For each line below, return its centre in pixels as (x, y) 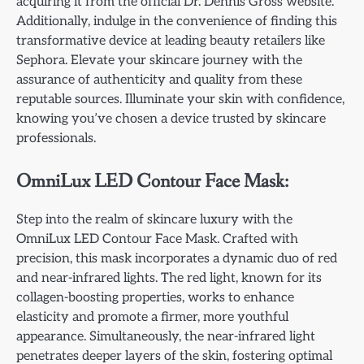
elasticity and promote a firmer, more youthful (152, 316)
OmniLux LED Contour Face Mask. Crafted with (157, 238)
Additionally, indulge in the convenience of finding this (177, 21)
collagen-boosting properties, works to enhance (155, 297)
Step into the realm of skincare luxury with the (154, 219)
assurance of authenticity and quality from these (159, 79)
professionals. (56, 138)
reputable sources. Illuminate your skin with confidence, (180, 99)
